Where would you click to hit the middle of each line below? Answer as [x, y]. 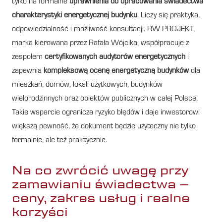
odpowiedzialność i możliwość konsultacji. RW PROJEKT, [103, 29]
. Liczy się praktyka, [168, 16]
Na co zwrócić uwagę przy [100, 170]
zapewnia [28, 71]
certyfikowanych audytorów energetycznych [115, 57]
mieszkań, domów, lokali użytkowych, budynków [87, 85]
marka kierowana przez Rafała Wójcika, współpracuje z [100, 43]
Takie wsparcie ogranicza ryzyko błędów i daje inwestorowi [106, 113]
